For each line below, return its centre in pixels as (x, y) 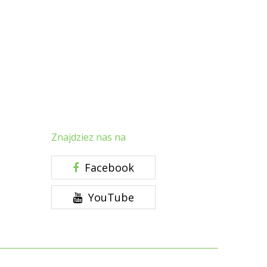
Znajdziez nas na (89, 137)
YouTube (109, 197)
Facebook (108, 167)
